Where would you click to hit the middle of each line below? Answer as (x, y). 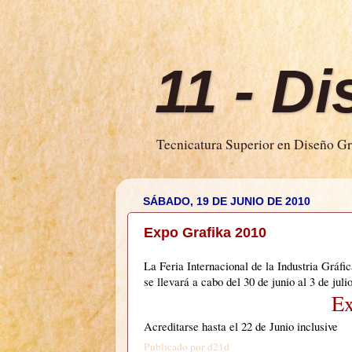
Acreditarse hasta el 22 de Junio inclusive (241, 326)
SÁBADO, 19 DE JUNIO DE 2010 (227, 201)
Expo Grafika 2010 (205, 233)
